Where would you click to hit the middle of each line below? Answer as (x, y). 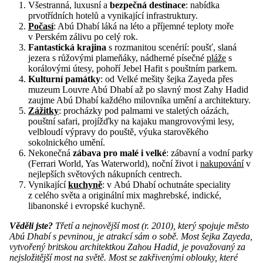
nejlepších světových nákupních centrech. (105, 174)
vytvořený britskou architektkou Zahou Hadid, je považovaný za (127, 247)
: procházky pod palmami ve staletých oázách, (144, 111)
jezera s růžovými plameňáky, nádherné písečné (117, 58)
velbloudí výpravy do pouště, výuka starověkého (118, 132)
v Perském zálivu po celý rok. (83, 37)
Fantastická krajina (67, 48)
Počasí (41, 26)
